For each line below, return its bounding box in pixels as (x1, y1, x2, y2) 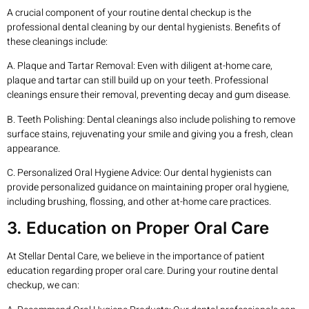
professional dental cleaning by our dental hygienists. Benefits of (7, 19, 281, 34)
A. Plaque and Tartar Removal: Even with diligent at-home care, (7, 59, 272, 74)
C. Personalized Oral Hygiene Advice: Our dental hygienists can (7, 165, 272, 180)
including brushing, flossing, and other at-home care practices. (7, 194, 271, 209)
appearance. (7, 141, 60, 156)
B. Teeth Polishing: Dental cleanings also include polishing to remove (7, 112, 295, 127)
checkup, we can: (7, 278, 79, 293)
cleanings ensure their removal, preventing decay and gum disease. (7, 88, 290, 103)
